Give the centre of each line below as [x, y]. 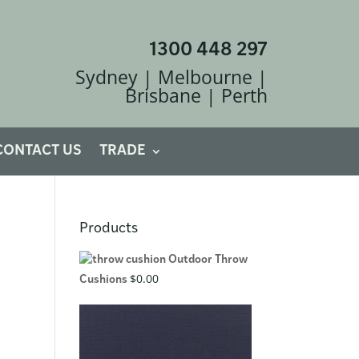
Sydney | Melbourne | [171, 77]
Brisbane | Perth [196, 95]
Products [108, 228]
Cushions [103, 280]
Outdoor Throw [208, 260]
